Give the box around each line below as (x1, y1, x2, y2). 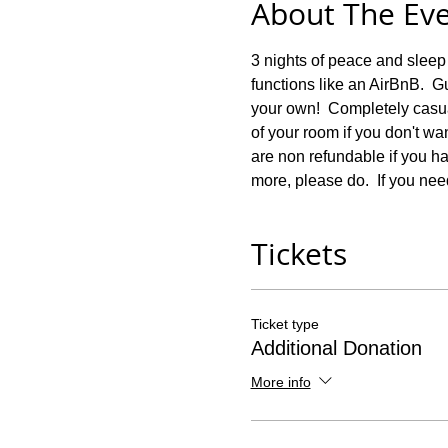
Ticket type (250, 316, 319, 332)
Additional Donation (250, 337, 422, 359)
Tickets (250, 234, 347, 274)
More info (250, 373, 311, 390)
